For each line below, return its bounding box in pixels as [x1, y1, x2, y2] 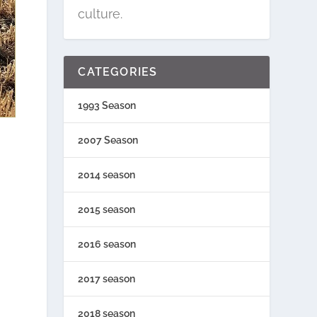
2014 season [78, 168, 136, 180]
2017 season [78, 272, 136, 284]
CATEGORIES [78, 64, 158, 79]
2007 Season [78, 134, 139, 146]
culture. [78, 6, 123, 21]
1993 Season [78, 99, 137, 111]
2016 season [78, 238, 137, 250]
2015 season [78, 203, 136, 215]
